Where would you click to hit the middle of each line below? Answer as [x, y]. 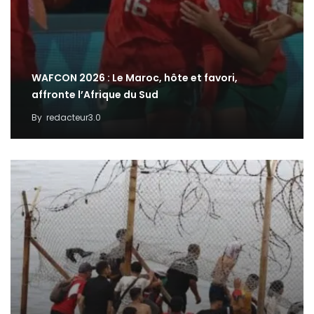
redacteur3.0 [74, 117]
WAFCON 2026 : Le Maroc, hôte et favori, [135, 78]
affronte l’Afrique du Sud [95, 95]
